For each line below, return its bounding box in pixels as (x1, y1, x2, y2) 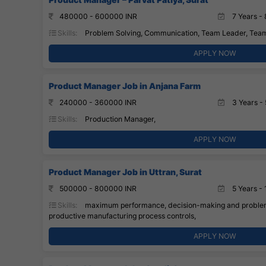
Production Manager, (83, 114, 156, 123)
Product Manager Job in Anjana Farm (49, 80, 201, 91)
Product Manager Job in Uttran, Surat (49, 166, 202, 177)
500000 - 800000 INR (59, 183, 137, 193)
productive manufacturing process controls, (49, 211, 196, 220)
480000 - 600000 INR (59, 11, 137, 21)
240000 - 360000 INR (59, 97, 137, 107)
